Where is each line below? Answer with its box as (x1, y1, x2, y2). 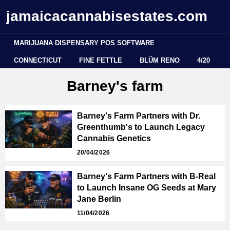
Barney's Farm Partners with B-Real (77, 172, 216, 181)
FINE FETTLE (79, 56, 122, 64)
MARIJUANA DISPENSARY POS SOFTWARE (14, 39, 155, 47)
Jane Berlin (77, 195, 121, 203)
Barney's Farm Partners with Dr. (77, 111, 200, 120)
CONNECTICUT (14, 56, 62, 64)
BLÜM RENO (140, 56, 180, 64)
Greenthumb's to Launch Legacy (77, 123, 205, 131)
